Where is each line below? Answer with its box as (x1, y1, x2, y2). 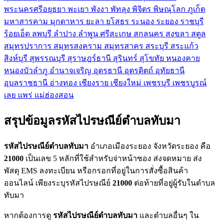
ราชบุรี (180, 17, 204, 26)
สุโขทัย (139, 54, 166, 63)
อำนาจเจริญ (50, 66, 93, 75)
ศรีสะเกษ (100, 29, 134, 38)
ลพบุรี (32, 29, 54, 38)
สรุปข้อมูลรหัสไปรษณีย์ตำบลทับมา (4, 114, 180, 128)
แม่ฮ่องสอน (34, 91, 74, 100)
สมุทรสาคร (104, 42, 145, 51)
